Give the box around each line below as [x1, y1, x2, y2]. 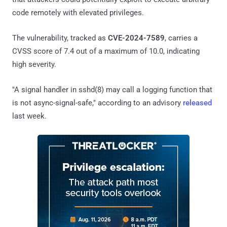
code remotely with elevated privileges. [12, 8, 144, 17]
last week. [12, 111, 47, 121]
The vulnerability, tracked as [12, 33, 108, 43]
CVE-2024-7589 [108, 33, 165, 43]
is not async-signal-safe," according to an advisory [12, 98, 183, 107]
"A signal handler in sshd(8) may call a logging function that [12, 85, 212, 94]
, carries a [165, 33, 198, 43]
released [183, 98, 212, 107]
